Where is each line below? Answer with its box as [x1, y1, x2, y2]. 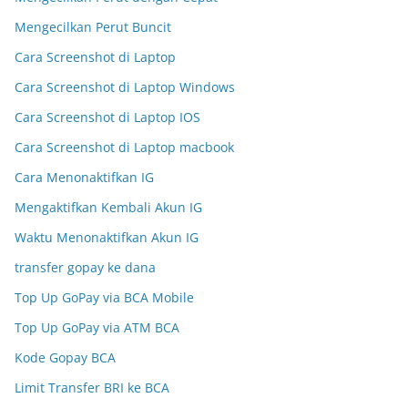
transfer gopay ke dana [15, 259, 156, 276]
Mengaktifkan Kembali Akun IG [15, 199, 202, 216]
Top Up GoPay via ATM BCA [15, 319, 179, 336]
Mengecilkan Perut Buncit [15, 18, 171, 36]
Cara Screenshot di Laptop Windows [15, 78, 235, 96]
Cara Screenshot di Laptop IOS [15, 108, 200, 126]
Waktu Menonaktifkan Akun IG [15, 229, 199, 246]
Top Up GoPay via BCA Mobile [15, 289, 194, 306]
